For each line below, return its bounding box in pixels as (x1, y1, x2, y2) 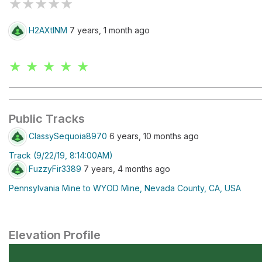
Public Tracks (9, 112, 85, 126)
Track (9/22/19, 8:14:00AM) (9, 150, 113, 160)
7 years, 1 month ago (67, 25, 150, 35)
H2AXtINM (29, 25, 67, 35)
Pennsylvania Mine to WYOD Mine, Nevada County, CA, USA (9, 183, 241, 193)
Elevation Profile (9, 228, 101, 242)
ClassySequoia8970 (29, 130, 107, 141)
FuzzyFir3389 (29, 163, 81, 174)
